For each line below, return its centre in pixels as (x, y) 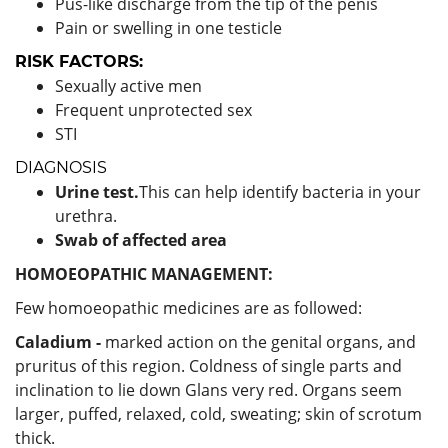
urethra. (86, 215)
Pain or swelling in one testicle (168, 27)
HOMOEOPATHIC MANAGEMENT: (144, 273)
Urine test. (97, 191)
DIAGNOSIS (61, 167)
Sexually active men (128, 85)
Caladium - (60, 341)
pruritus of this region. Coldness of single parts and (208, 365)
